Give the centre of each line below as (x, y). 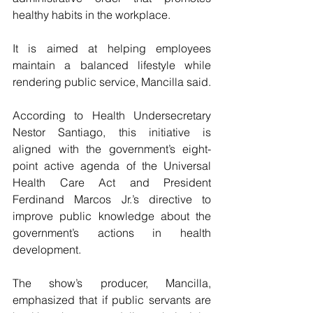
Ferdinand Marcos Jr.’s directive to (112, 199)
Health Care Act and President (112, 182)
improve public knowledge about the (112, 216)
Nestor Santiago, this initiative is (112, 132)
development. (47, 249)
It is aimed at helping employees (112, 48)
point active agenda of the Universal (112, 166)
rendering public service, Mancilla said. (112, 82)
